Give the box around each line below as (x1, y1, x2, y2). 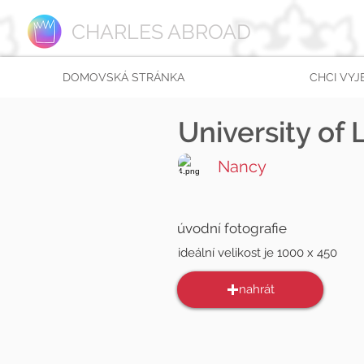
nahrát (238, 282, 275, 297)
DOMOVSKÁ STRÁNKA (62, 71, 184, 84)
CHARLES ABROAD (71, 19, 251, 44)
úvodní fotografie (177, 220, 287, 236)
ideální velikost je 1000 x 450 (178, 245, 337, 260)
